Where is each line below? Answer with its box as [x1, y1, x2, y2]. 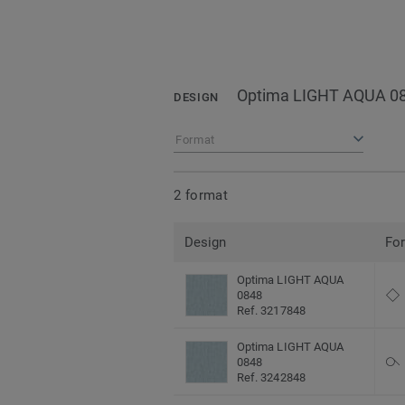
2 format [174, 186, 229, 203]
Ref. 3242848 [237, 371, 306, 385]
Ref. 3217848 [237, 304, 306, 318]
